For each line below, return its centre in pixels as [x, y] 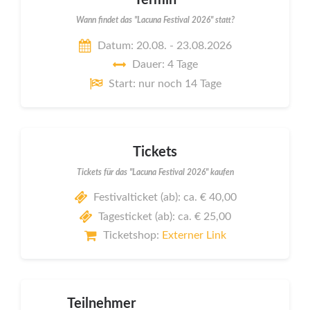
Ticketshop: [132, 236]
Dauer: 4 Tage [165, 65]
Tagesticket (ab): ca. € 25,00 [165, 216]
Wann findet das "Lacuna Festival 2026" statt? [155, 20]
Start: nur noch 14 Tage [165, 83]
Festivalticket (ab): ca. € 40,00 [165, 198]
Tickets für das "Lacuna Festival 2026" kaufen [155, 172]
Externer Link [194, 236]
